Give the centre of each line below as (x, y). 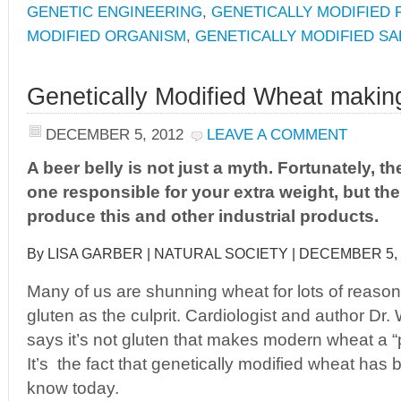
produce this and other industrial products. (203, 216)
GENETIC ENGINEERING (115, 12)
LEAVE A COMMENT (277, 134)
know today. (73, 388)
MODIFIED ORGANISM (107, 36)
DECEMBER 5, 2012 (115, 134)
